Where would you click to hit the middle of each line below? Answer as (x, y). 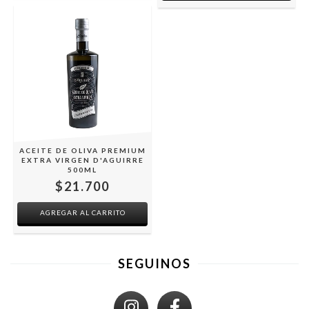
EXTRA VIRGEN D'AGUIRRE (82, 160)
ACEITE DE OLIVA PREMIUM (82, 150)
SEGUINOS (154, 263)
